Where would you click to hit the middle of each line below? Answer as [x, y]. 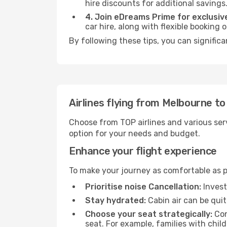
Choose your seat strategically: [149, 214]
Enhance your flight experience [143, 151]
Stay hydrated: [116, 200]
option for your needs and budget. [135, 134]
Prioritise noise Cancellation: [143, 187]
